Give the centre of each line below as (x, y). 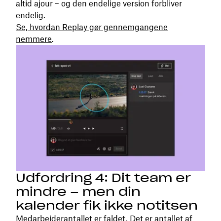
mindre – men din (78, 192)
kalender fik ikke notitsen (107, 206)
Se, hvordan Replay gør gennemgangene (92, 27)
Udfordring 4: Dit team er (103, 178)
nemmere (34, 39)
